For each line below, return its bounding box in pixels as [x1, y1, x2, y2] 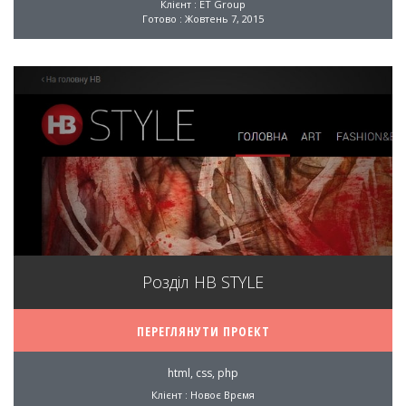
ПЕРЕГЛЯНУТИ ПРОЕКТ [136, 322, 270, 340]
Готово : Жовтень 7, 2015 [142, 11, 264, 25]
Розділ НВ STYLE [142, 270, 264, 293]
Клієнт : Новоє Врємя [151, 387, 255, 401]
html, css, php [168, 364, 238, 381]
